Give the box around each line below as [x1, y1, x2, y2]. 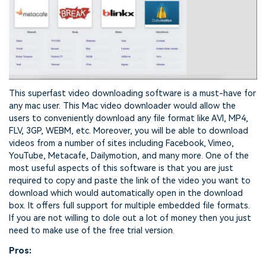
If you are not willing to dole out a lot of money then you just [9, 213, 251, 223]
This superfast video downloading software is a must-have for [9, 88, 256, 99]
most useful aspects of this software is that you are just [9, 163, 233, 173]
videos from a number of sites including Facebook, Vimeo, [9, 138, 234, 148]
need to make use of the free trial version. [9, 225, 175, 236]
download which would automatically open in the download [9, 188, 243, 198]
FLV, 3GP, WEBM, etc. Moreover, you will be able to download [9, 125, 248, 136]
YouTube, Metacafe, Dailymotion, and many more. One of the [9, 150, 249, 161]
